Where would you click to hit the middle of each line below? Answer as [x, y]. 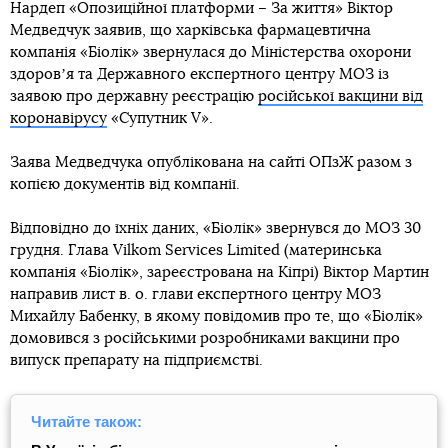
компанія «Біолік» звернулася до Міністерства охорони [210, 52]
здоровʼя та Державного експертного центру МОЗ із [199, 74]
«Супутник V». [160, 118]
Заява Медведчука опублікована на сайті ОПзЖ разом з [211, 162]
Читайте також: [86, 421]
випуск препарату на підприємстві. [136, 360]
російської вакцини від [340, 96]
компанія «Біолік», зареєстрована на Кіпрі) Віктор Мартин [219, 272]
